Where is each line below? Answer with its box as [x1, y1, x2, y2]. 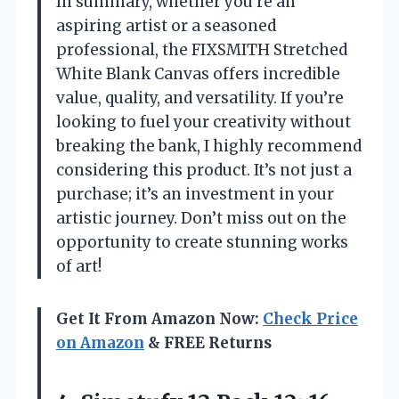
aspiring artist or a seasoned [56, 15, 276, 36]
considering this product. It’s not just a [56, 159, 352, 180]
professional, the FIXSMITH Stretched [56, 39, 347, 60]
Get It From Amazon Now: [56, 308, 263, 329]
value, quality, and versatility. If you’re [56, 87, 344, 108]
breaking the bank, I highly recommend [56, 135, 362, 156]
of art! [56, 256, 102, 276]
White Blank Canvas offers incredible [56, 63, 340, 84]
